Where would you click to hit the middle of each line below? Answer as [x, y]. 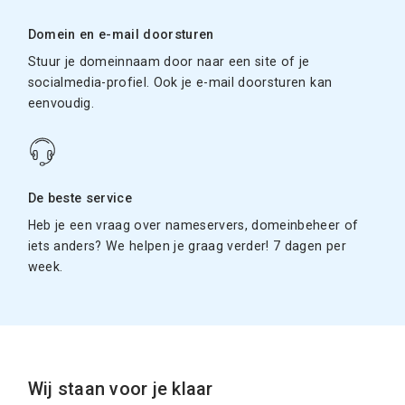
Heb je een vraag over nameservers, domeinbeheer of [193, 225]
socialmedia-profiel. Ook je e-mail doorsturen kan [180, 82]
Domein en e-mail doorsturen [121, 34]
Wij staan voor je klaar [120, 389]
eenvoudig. [61, 103]
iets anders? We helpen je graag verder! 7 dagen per [187, 245]
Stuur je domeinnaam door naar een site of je [169, 61]
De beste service [80, 198]
